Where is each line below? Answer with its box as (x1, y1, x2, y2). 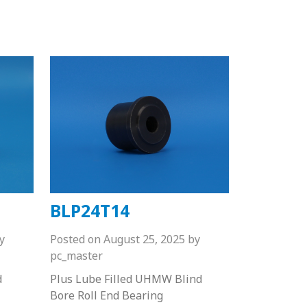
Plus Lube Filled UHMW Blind (49, 271, 202, 286)
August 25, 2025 (103, 231, 185, 247)
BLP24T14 (49, 198, 130, 222)
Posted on (49, 231, 101, 247)
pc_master (49, 247, 103, 263)
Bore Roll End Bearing (49, 287, 163, 303)
